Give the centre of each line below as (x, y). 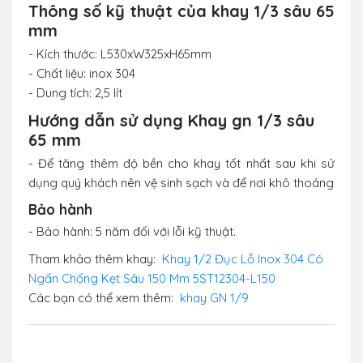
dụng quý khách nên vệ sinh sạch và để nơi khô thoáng (181, 183)
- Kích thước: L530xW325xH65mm (120, 54)
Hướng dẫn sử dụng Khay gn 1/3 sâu (171, 121)
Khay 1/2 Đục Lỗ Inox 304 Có (243, 259)
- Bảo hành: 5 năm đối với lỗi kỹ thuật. (132, 232)
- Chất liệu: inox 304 (82, 74)
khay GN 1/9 (214, 298)
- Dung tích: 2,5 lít (75, 93)
